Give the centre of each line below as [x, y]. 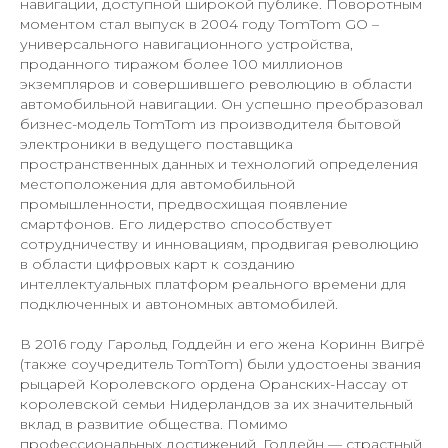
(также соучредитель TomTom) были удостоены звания [220, 363]
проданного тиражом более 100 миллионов [181, 63]
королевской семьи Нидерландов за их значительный [216, 403]
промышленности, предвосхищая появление [184, 203]
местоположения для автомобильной [157, 183]
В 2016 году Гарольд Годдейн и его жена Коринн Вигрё [222, 343]
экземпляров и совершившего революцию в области [216, 83]
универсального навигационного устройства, [186, 43]
